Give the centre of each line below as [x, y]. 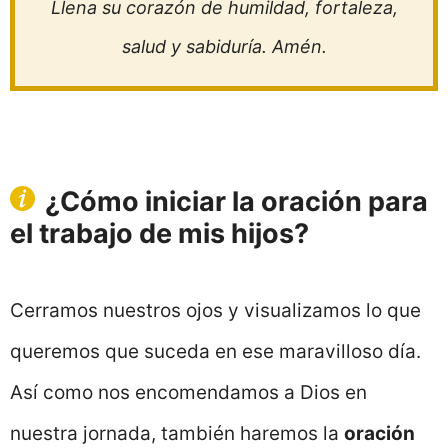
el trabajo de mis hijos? [159, 234]
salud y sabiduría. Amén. [224, 47]
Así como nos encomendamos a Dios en [188, 393]
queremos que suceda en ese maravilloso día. [215, 352]
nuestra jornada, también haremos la [177, 434]
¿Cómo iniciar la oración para [236, 202]
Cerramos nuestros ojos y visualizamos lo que [215, 311]
